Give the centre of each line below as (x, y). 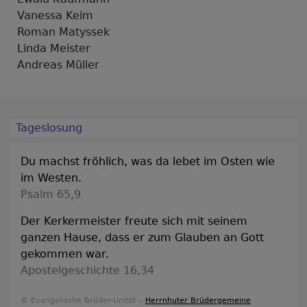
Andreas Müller (58, 65)
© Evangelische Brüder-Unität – (83, 301)
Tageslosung (49, 128)
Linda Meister (54, 49)
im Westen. (51, 178)
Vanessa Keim (55, 16)
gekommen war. (65, 254)
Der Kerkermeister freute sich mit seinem (134, 221)
